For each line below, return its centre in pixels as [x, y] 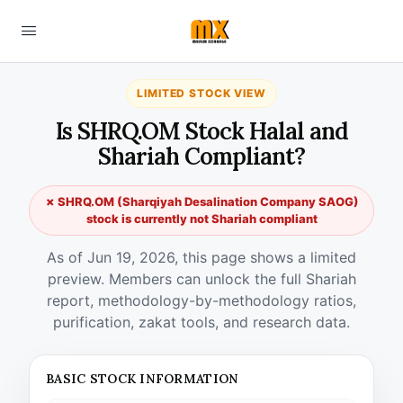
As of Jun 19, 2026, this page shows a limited [201, 257]
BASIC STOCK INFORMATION [143, 379]
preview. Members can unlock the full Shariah [201, 279]
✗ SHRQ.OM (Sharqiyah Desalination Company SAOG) [201, 201]
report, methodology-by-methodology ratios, [201, 300]
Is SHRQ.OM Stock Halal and [201, 131]
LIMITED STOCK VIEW [201, 93]
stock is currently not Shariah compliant [201, 219]
